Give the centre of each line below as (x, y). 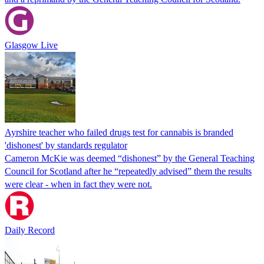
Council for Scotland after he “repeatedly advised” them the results (128, 171)
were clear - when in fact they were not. (78, 184)
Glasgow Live (31, 45)
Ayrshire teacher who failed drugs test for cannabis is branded (119, 132)
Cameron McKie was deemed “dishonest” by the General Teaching (130, 158)
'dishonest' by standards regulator (66, 145)
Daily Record (30, 230)
